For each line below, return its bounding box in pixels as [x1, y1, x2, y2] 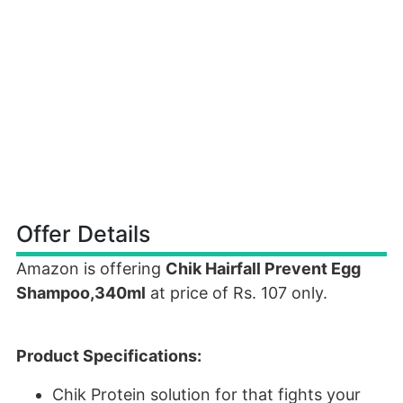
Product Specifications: [16, 346, 201, 365]
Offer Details [16, 220, 150, 247]
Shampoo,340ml [16, 283, 146, 302]
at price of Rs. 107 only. [146, 283, 327, 302]
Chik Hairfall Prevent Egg [166, 259, 361, 278]
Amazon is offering [16, 259, 166, 278]
